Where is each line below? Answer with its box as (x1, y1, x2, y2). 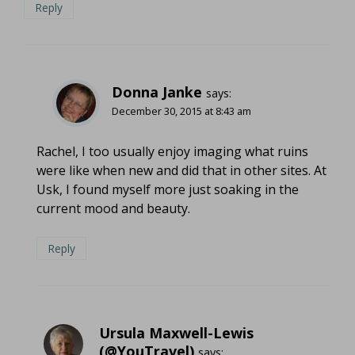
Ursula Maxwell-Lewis (99, 323, 254, 342)
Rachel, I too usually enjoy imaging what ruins (36, 142, 308, 160)
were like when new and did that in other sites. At (36, 161, 326, 179)
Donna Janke (112, 82, 202, 101)
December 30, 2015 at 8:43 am (112, 103, 251, 118)
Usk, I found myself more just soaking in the (36, 180, 299, 198)
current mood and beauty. (36, 199, 190, 217)
